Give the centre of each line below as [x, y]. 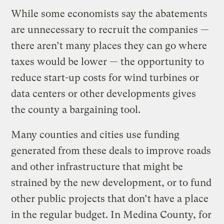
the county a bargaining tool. [76, 109]
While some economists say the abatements [109, 13]
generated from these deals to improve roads [111, 150]
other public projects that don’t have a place [110, 198]
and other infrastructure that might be [97, 166]
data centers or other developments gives [104, 93]
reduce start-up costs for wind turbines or [105, 77]
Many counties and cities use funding [95, 134]
